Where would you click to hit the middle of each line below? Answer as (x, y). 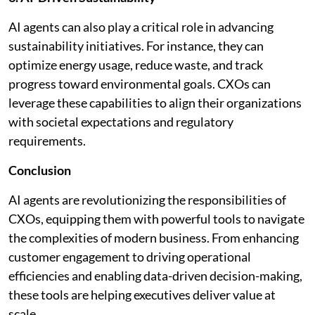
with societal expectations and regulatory (121, 121)
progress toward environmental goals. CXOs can (140, 83)
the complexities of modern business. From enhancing (154, 237)
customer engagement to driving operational (130, 256)
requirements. (47, 140)
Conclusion (40, 170)
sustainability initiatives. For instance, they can (136, 45)
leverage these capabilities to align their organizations (155, 102)
